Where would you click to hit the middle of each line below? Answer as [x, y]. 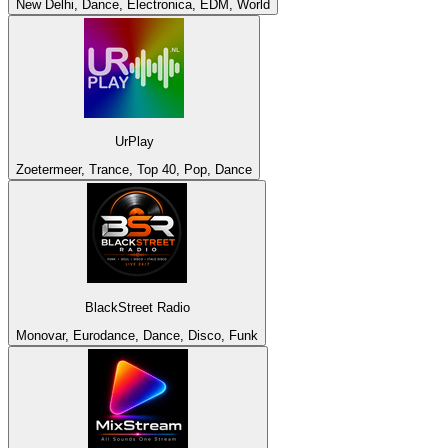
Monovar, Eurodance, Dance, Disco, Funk [137, 335]
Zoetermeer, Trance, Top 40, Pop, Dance [134, 170]
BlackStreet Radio [137, 307]
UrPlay [134, 141]
